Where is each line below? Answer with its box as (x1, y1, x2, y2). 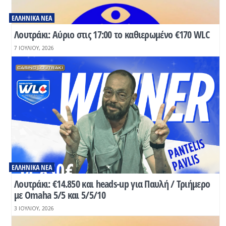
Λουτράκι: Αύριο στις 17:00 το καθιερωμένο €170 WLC (14, 28, 209, 42)
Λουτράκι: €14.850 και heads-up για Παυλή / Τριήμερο (14, 177, 210, 191)
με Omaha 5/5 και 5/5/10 (14, 188, 105, 202)
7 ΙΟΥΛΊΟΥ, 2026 (14, 44, 54, 52)
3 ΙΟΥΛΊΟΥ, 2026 (14, 205, 54, 212)
